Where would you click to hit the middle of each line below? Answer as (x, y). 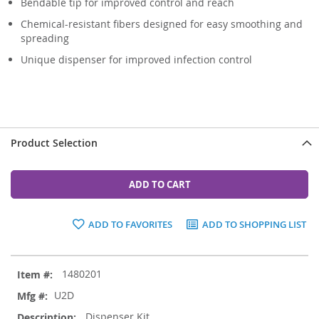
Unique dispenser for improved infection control (136, 59)
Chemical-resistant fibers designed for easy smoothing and (162, 23)
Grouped (31, 261)
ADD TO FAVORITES (130, 224)
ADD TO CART (159, 184)
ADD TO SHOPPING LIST (254, 224)
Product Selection (54, 142)
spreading (45, 38)
